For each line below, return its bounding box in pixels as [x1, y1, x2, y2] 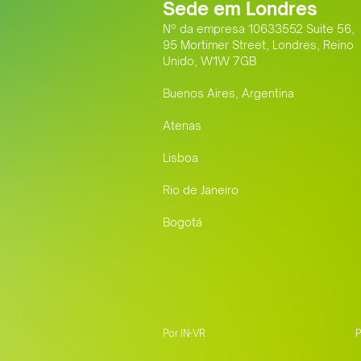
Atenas [163, 118, 201, 133]
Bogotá [163, 215, 202, 230]
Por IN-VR [163, 327, 205, 340]
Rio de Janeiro [163, 183, 239, 197]
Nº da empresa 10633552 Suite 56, [163, 22, 355, 36]
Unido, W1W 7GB [163, 54, 256, 68]
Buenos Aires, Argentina [163, 86, 294, 101]
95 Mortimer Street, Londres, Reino [163, 38, 354, 52]
